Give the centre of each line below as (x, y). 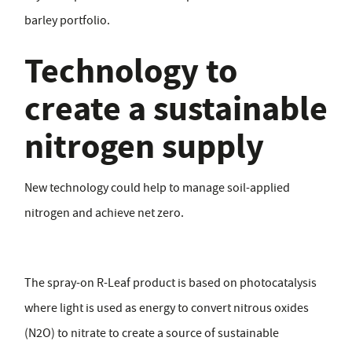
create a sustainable (176, 109)
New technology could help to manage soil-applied (157, 188)
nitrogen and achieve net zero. (104, 213)
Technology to (131, 71)
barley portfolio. (67, 21)
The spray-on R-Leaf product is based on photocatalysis (170, 283)
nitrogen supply (144, 147)
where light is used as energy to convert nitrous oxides (167, 308)
